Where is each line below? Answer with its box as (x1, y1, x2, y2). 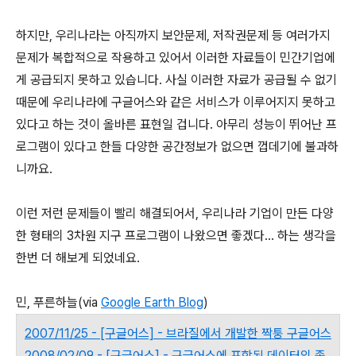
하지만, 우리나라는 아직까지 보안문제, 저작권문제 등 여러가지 (16, 27, 331, 43)
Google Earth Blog (101, 294, 203, 310)
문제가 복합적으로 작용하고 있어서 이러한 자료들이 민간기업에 (16, 49, 335, 65)
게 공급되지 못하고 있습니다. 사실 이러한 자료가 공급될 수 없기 (16, 72, 337, 87)
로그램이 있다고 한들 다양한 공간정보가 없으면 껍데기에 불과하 (16, 138, 339, 154)
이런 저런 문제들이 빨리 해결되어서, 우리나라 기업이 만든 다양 (16, 205, 334, 221)
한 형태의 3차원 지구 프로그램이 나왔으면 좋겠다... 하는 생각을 (16, 227, 336, 243)
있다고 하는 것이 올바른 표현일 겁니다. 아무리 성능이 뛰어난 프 (16, 116, 337, 132)
